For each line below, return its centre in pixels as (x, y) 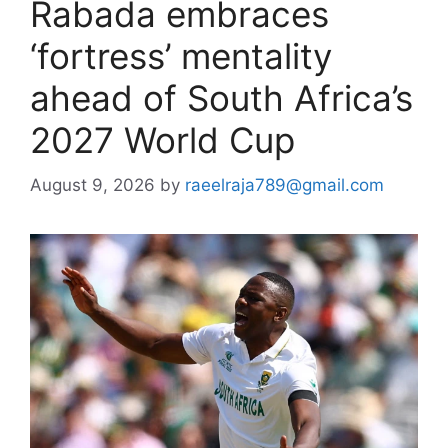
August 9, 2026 (92, 184)
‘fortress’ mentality (181, 56)
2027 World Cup (162, 140)
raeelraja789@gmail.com (284, 184)
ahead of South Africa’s (221, 98)
